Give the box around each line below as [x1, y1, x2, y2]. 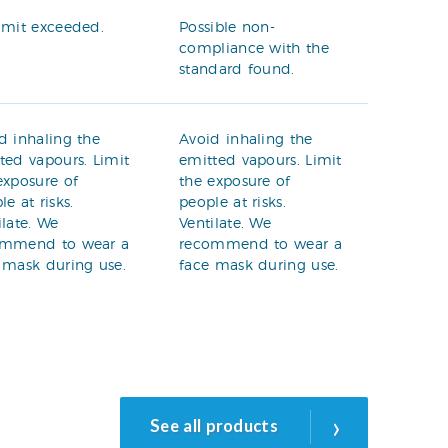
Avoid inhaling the [179, 129, 313, 147]
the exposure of [179, 171, 291, 189]
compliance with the [179, 38, 329, 56]
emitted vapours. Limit [179, 150, 342, 168]
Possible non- [179, 17, 276, 35]
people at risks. [179, 192, 286, 210]
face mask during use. [179, 255, 339, 273]
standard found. [179, 59, 295, 77]
